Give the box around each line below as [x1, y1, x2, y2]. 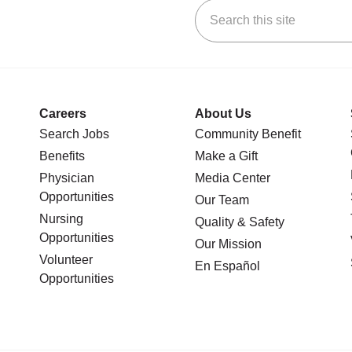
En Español [195, 258, 260, 273]
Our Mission [195, 236, 262, 251]
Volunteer [39, 252, 93, 266]
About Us [195, 106, 251, 120]
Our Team [195, 192, 249, 207]
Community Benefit [195, 126, 301, 141]
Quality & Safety [195, 214, 284, 229]
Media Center [195, 170, 270, 185]
